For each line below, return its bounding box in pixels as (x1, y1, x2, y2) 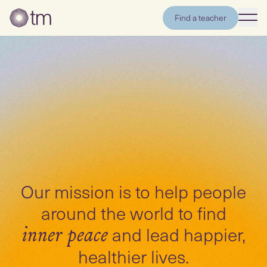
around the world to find (41, 198, 226, 226)
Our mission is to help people (21, 177, 246, 204)
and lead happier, (107, 220, 246, 247)
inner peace (21, 221, 108, 247)
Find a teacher (175, 11, 226, 24)
